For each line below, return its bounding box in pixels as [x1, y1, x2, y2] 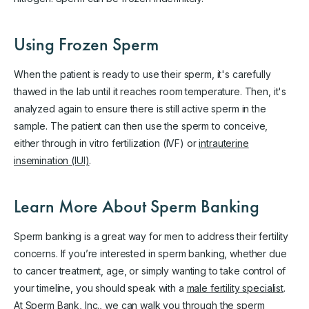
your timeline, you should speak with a [14, 281, 187, 294]
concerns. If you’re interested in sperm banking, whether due [14, 247, 287, 259]
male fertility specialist [186, 281, 284, 294]
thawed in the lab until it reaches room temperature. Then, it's [14, 85, 287, 97]
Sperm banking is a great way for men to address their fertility [14, 230, 289, 242]
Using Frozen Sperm [14, 32, 159, 56]
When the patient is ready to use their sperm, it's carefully [14, 68, 271, 80]
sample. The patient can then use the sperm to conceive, [14, 119, 268, 132]
